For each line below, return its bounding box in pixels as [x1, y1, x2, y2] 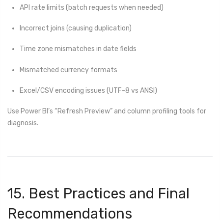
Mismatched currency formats [20, 65, 117, 74]
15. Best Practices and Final [7, 185, 190, 202]
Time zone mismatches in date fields [20, 45, 137, 54]
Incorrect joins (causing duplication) [20, 24, 132, 33]
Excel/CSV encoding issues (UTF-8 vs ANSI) [20, 86, 157, 95]
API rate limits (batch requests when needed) [20, 3, 164, 12]
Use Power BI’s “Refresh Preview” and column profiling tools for [7, 107, 206, 115]
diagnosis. [7, 118, 38, 127]
